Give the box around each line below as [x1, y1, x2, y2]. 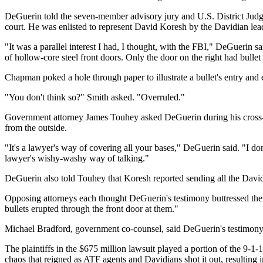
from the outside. [5, 122, 67, 133]
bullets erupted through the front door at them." [5, 203, 178, 214]
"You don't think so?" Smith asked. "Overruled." [5, 92, 185, 102]
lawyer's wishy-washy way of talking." [5, 153, 149, 163]
